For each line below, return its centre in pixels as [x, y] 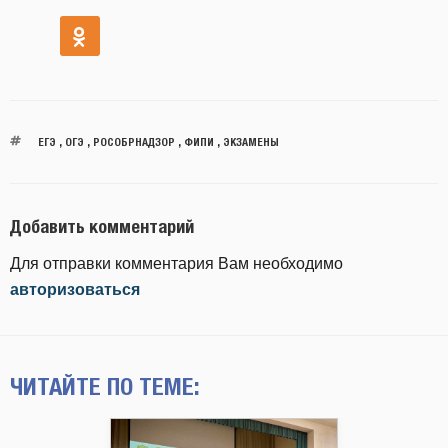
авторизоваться [75, 289]
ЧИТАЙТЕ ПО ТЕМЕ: [105, 385]
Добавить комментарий [102, 226]
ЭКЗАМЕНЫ [250, 141]
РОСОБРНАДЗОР [133, 141]
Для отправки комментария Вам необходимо [176, 263]
